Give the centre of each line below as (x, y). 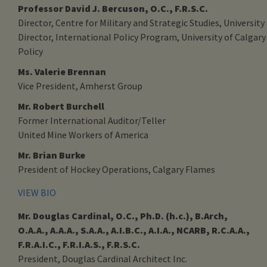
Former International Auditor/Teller (92, 120)
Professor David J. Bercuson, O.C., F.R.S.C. (113, 8)
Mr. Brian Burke (52, 155)
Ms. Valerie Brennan (62, 71)
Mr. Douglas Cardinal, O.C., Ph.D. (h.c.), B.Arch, (123, 215)
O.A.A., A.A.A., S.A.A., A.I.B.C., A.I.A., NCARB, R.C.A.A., (134, 230)
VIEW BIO (37, 192)
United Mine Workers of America (83, 134)
